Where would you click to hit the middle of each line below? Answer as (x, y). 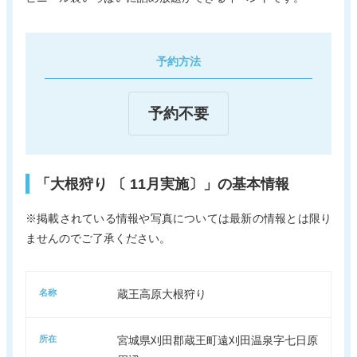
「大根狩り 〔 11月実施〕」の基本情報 (163, 184)
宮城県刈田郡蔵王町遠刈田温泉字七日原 (218, 341)
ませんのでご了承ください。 (98, 238)
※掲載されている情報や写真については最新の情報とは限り (178, 218)
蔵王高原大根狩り (162, 294)
